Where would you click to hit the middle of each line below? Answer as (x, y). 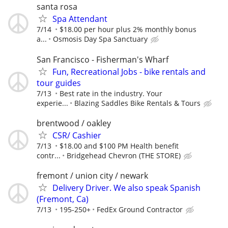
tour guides (59, 83)
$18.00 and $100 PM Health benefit (119, 146)
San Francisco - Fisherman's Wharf (103, 59)
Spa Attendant (80, 19)
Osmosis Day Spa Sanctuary (100, 39)
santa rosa (57, 7)
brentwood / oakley (74, 123)
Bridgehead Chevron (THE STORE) (124, 155)
